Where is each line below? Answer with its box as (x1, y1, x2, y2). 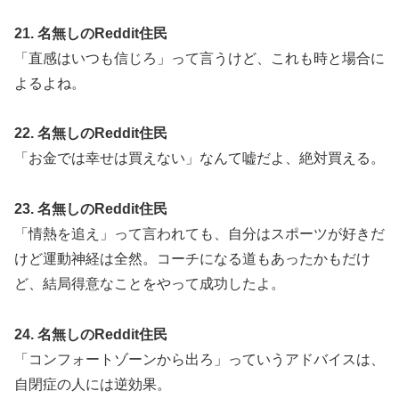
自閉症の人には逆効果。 (14, 377, 171, 393)
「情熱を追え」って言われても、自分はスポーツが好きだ (14, 226, 385, 242)
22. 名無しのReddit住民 (14, 126, 167, 142)
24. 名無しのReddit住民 (14, 327, 167, 343)
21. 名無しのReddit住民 (14, 25, 167, 41)
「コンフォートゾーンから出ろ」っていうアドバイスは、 (14, 352, 385, 368)
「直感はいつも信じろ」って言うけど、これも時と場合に (14, 50, 385, 66)
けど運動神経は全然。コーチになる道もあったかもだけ (14, 251, 370, 267)
